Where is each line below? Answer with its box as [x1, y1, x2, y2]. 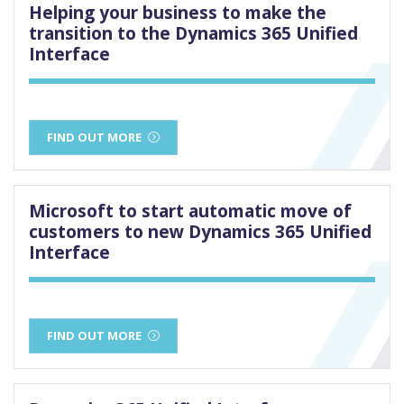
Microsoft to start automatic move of [29, 198, 352, 224]
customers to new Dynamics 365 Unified [29, 219, 372, 244]
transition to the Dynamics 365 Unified [29, 21, 358, 46]
